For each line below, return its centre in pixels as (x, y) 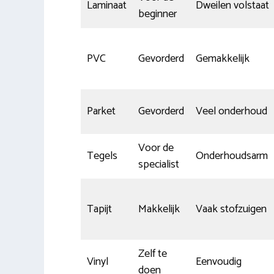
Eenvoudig (219, 261)
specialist (159, 164)
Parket (101, 111)
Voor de (156, 148)
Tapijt (99, 209)
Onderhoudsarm (232, 156)
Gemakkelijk (223, 58)
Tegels (102, 156)
